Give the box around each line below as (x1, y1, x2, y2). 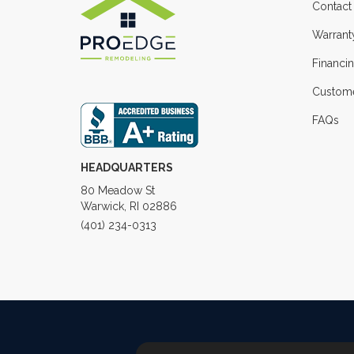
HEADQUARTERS (81, 161, 173, 174)
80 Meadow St (81, 184, 155, 197)
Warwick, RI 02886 (81, 200, 177, 213)
